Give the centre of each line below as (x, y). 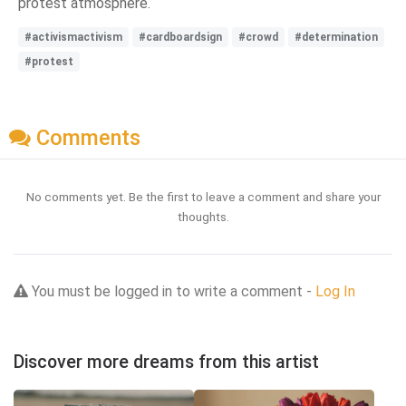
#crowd (258, 37)
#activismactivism (73, 37)
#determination (336, 37)
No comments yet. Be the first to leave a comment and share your (203, 197)
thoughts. (203, 217)
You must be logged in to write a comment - (172, 292)
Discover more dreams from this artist (166, 362)
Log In (335, 292)
